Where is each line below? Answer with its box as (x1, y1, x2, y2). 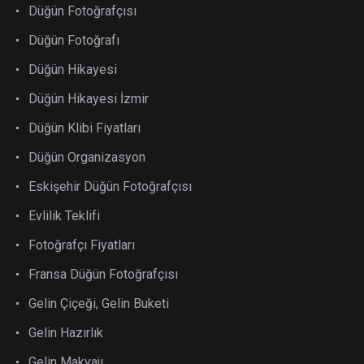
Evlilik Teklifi (28, 207, 100, 223)
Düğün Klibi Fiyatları (28, 119, 141, 136)
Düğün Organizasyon (28, 149, 145, 165)
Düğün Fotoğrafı (28, 32, 119, 48)
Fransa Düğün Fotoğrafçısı (28, 266, 178, 282)
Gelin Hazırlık (28, 324, 103, 340)
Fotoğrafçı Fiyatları (28, 236, 135, 253)
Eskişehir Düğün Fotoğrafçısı (28, 178, 192, 194)
